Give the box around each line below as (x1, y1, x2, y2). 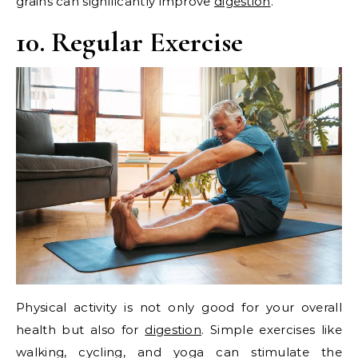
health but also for (16, 322, 145, 338)
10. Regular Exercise (16, 25, 243, 60)
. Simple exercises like (201, 322, 342, 338)
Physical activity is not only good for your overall (16, 300, 342, 316)
